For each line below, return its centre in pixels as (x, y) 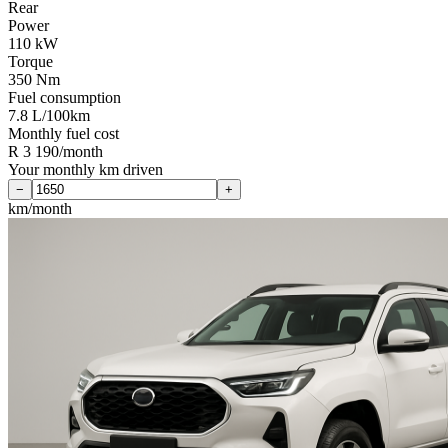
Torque (30, 61)
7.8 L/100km (49, 115)
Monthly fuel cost (63, 133)
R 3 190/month (55, 151)
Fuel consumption (64, 97)
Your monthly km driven (85, 169)
